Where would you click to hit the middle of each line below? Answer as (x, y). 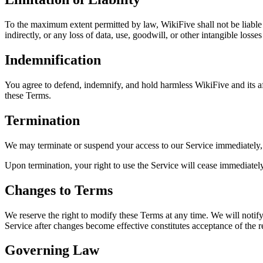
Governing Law (52, 250)
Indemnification (53, 60)
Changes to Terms (59, 190)
